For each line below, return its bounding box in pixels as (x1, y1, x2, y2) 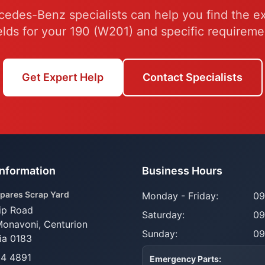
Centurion (44, 218, 88, 230)
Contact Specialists (142, 71, 243, 83)
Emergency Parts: (150, 254, 221, 264)
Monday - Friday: (142, 190, 218, 202)
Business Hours (142, 164, 222, 177)
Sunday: (142, 228, 177, 240)
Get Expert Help (21, 71, 104, 83)
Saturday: (142, 209, 185, 221)
